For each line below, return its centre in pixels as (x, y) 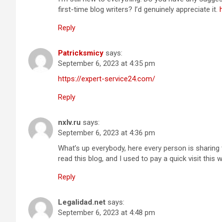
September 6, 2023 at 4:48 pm (107, 212)
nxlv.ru (69, 122)
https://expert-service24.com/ (107, 79)
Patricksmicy (81, 53)
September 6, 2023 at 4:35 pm (107, 63)
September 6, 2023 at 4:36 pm (107, 133)
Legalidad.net (82, 202)
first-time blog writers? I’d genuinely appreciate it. (139, 9)
